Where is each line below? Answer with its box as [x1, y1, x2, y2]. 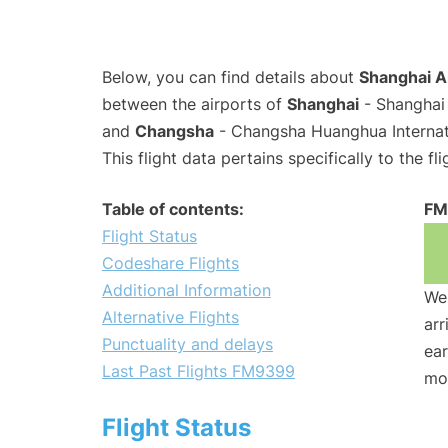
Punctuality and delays [102, 334, 273, 355]
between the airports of [102, 94, 287, 115]
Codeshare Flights [102, 253, 239, 274]
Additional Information [102, 280, 271, 301]
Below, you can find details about [102, 67, 359, 88]
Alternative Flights [102, 307, 239, 328]
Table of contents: [102, 199, 244, 220]
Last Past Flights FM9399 [102, 361, 295, 382]
